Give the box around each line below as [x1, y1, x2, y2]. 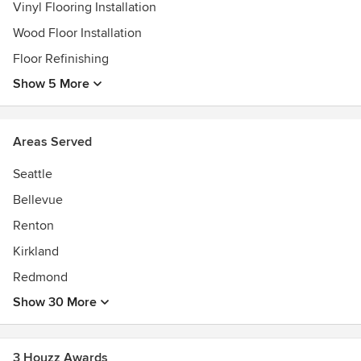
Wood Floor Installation [13, 25, 142, 41]
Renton [13, 218, 54, 234]
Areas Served [13, 134, 92, 150]
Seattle [13, 166, 52, 182]
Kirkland [13, 243, 59, 259]
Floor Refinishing [13, 51, 109, 67]
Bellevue [13, 192, 63, 208]
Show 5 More [13, 76, 89, 92]
